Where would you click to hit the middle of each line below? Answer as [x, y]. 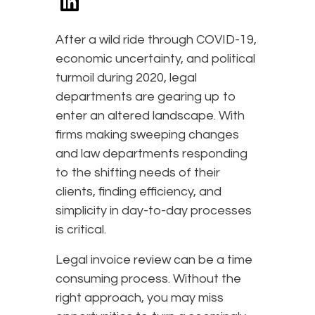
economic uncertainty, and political [155, 58]
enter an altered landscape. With [150, 115]
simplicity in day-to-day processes [154, 210]
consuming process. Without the [148, 278]
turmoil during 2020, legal [126, 77]
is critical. [81, 229]
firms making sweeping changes [147, 134]
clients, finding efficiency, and [139, 191]
